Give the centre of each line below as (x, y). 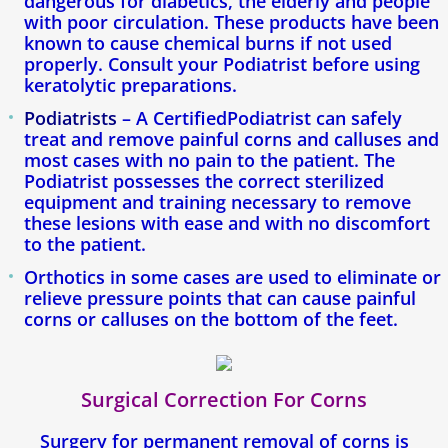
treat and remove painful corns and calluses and (231, 139)
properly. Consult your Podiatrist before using (222, 64)
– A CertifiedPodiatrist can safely (259, 118)
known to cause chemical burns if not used (208, 43)
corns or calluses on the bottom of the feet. (211, 319)
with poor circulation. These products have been (231, 22)
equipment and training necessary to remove (217, 202)
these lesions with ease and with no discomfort (227, 223)
